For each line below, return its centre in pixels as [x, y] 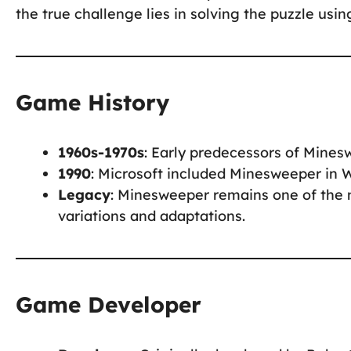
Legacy [84, 194]
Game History [92, 102]
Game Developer [109, 304]
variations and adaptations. [152, 215]
